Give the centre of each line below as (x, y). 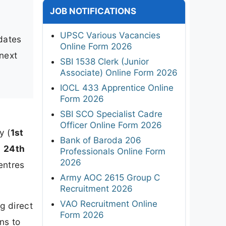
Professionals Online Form (113, 151)
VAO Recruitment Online (109, 204)
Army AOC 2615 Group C (110, 177)
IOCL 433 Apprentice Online (117, 88)
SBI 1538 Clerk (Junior (104, 61)
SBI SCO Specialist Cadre (111, 114)
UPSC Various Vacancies (110, 35)
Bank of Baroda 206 (101, 140)
